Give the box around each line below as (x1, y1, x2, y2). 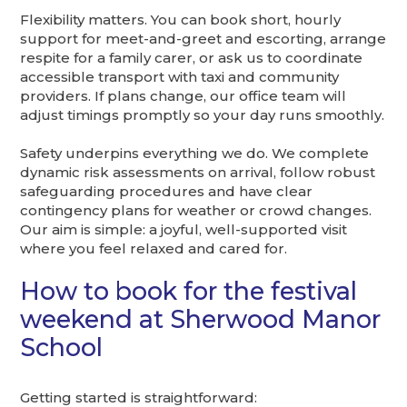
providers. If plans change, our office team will (20, 86, 347, 104)
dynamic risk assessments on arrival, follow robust (20, 163, 376, 181)
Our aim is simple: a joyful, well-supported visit (20, 220, 348, 238)
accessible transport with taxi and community (20, 67, 340, 85)
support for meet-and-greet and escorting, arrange (20, 29, 387, 47)
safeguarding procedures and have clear (20, 182, 313, 200)
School (20, 332, 104, 362)
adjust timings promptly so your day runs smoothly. (20, 105, 385, 124)
